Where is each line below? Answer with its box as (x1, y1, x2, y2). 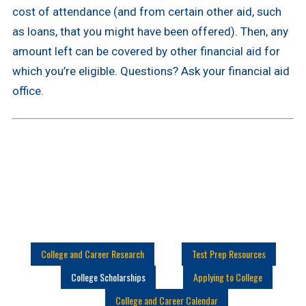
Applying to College (193, 269, 262, 284)
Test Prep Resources (191, 246, 266, 261)
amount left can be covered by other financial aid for (12, 44, 280, 59)
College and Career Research (40, 246, 144, 261)
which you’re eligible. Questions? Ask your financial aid (12, 64, 290, 79)
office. (12, 84, 44, 98)
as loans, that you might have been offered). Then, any (12, 25, 288, 39)
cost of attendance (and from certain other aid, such (12, 5, 281, 19)
